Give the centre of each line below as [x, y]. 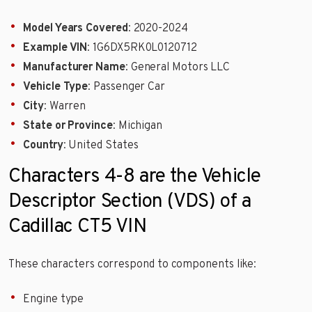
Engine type [54, 299]
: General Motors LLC [178, 67]
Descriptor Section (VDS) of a [130, 202]
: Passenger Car [127, 87]
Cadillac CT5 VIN [78, 227]
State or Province [68, 126]
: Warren [65, 106]
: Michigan [138, 126]
